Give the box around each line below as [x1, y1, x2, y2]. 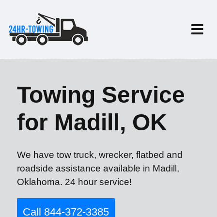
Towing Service [17, 82, 185, 108]
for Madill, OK [17, 109, 167, 135]
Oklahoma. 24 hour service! [17, 177, 132, 187]
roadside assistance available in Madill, [17, 163, 179, 173]
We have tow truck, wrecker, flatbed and [17, 150, 183, 160]
